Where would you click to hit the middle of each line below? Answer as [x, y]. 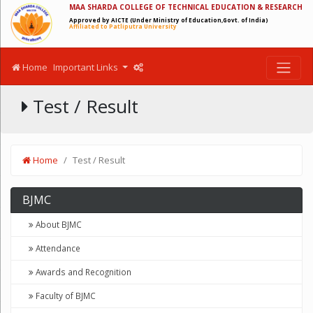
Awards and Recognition [82, 271]
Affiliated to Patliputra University [123, 26]
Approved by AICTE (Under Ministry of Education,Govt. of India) [169, 20]
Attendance [57, 248]
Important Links [87, 67]
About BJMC [58, 224]
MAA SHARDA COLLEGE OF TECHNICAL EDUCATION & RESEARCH [186, 7]
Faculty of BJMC [65, 295]
